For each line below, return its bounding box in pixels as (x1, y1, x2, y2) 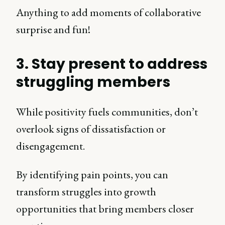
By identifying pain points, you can (16, 167, 168, 182)
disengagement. (16, 139, 87, 153)
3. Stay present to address (16, 54, 207, 74)
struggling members (16, 72, 170, 92)
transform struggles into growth (16, 184, 156, 199)
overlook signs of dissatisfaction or (16, 122, 166, 136)
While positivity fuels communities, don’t (16, 104, 198, 119)
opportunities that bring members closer (16, 201, 194, 216)
